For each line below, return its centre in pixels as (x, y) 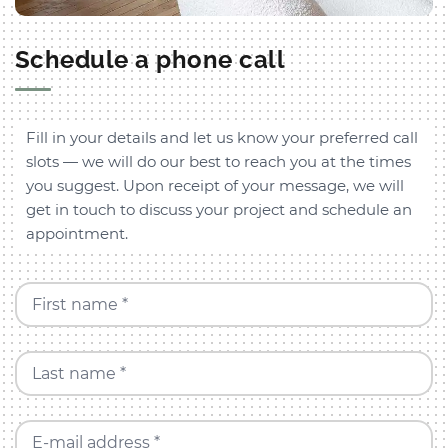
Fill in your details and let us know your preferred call (222, 138)
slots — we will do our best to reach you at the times (219, 162)
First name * (79, 304)
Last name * (78, 373)
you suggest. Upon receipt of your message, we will (215, 186)
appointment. (77, 234)
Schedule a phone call (150, 60)
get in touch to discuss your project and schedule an (219, 210)
